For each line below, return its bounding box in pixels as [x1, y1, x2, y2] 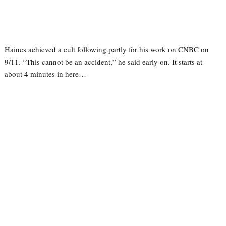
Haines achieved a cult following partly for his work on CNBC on [4, 44, 209, 54]
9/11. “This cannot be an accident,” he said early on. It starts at [4, 56, 202, 67]
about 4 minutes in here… [4, 69, 86, 79]
